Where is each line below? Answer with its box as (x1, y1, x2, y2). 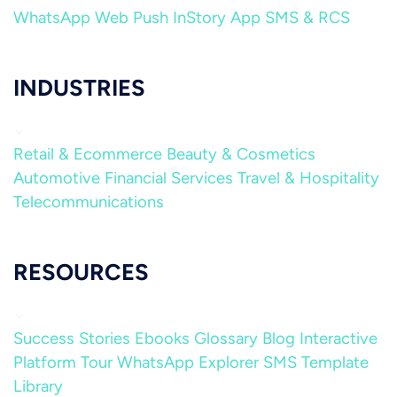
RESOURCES (13, 259, 149, 285)
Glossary (194, 329, 258, 348)
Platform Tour (13, 353, 113, 372)
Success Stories (13, 329, 130, 348)
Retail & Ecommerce (13, 144, 162, 164)
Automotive (13, 168, 100, 188)
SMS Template (263, 353, 369, 372)
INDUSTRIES (13, 74, 145, 101)
